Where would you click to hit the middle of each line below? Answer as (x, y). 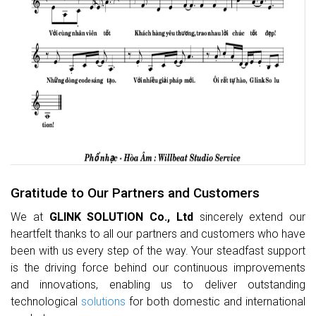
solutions (103, 302)
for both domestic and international (215, 302)
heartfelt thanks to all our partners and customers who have (158, 234)
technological (46, 302)
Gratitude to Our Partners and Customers (135, 193)
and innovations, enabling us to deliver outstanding (158, 285)
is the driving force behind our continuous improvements (158, 268)
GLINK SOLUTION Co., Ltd (121, 217)
